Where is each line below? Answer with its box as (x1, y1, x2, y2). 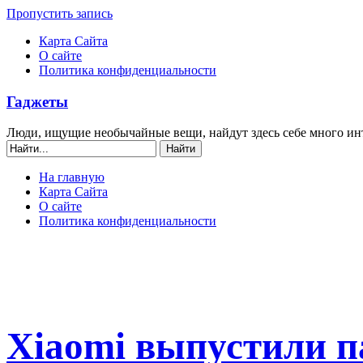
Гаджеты (6, 92, 68, 110)
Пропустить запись (6, 6, 113, 20)
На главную (39, 170, 105, 185)
